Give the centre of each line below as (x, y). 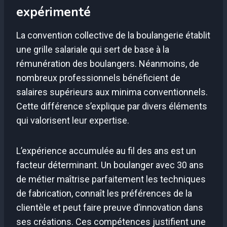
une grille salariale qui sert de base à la (93, 49)
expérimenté (53, 12)
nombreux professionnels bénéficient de (98, 78)
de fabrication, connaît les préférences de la (104, 193)
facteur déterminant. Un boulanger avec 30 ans (110, 165)
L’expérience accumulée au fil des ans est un (106, 150)
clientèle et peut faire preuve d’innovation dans (110, 207)
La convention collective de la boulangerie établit (113, 35)
